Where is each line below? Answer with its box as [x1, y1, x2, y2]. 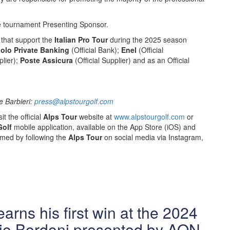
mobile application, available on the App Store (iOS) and [12, 122, 196, 132]
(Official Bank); [69, 45, 121, 55]
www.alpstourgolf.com [114, 111, 185, 122]
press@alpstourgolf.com [34, 96, 113, 106]
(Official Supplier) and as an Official [73, 55, 189, 65]
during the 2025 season [108, 34, 187, 45]
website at [77, 111, 114, 122]
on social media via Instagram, [102, 132, 203, 142]
